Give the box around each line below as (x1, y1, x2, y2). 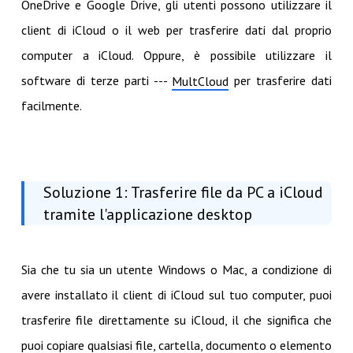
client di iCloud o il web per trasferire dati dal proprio (20, 22, 333, 39)
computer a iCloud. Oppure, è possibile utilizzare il (20, 47, 333, 64)
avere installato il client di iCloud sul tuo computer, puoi (20, 287, 333, 303)
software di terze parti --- (20, 72, 173, 89)
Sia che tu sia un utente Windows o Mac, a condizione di (20, 262, 333, 278)
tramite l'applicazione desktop (43, 204, 252, 225)
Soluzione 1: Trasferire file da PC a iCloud (43, 182, 323, 203)
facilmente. (20, 98, 82, 114)
